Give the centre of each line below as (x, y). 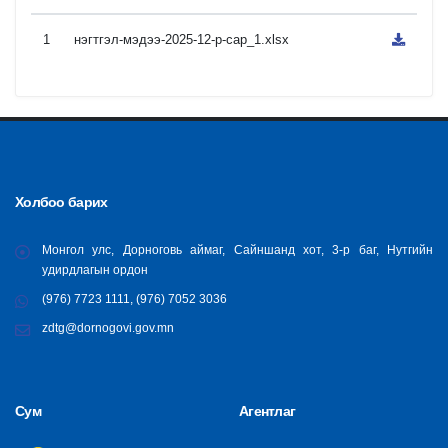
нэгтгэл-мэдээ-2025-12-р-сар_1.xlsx (181, 39)
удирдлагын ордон (95, 269)
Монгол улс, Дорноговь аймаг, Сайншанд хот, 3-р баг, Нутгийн (237, 249)
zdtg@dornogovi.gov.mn (108, 327)
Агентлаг (267, 411)
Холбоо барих (61, 202)
